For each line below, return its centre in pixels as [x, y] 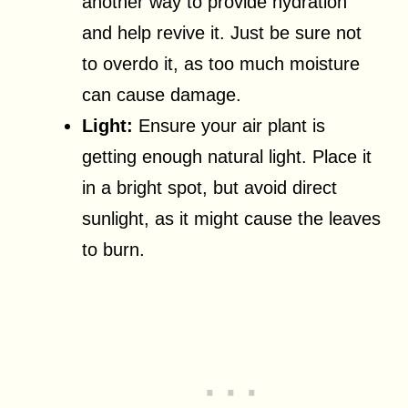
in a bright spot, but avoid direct [209, 188]
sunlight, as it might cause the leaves [231, 219]
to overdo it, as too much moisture [221, 64]
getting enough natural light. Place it [227, 157]
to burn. [113, 250]
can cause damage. [162, 95]
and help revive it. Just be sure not [222, 33]
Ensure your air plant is [229, 126]
